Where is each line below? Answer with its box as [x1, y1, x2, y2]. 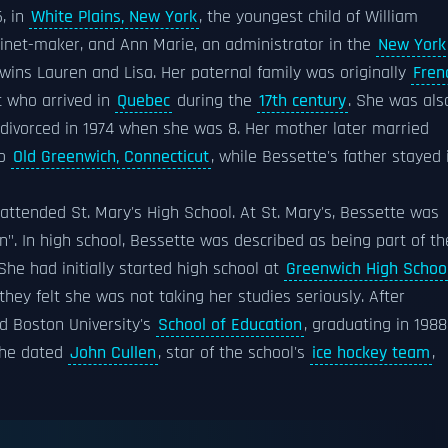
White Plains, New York [31, 6, 197, 28]
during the [172, 90, 257, 112]
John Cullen [70, 342, 156, 364]
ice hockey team [312, 342, 430, 364]
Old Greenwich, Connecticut [13, 146, 209, 168]
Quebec [117, 90, 170, 112]
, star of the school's [158, 342, 310, 364]
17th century [259, 90, 346, 112]
